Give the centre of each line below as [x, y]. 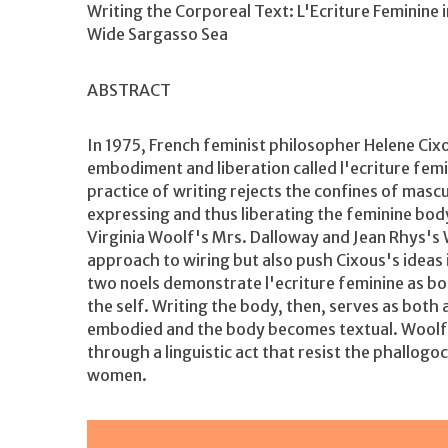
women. [117, 375]
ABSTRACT [129, 89]
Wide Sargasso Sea [157, 34]
